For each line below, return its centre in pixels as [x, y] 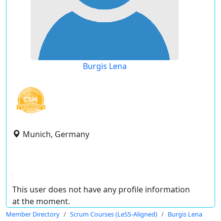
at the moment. [41, 201]
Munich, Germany [56, 134]
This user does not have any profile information [101, 189]
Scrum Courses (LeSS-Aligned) [114, 214]
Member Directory [33, 214]
